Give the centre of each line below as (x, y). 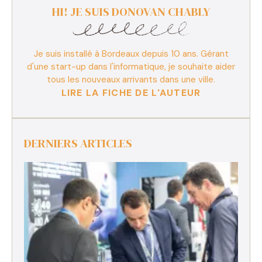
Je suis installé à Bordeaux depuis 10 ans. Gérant (131, 54)
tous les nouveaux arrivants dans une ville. (131, 79)
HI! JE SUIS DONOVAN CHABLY (131, 12)
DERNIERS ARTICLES (78, 143)
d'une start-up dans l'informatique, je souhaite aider (131, 66)
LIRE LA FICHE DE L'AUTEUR (131, 92)
